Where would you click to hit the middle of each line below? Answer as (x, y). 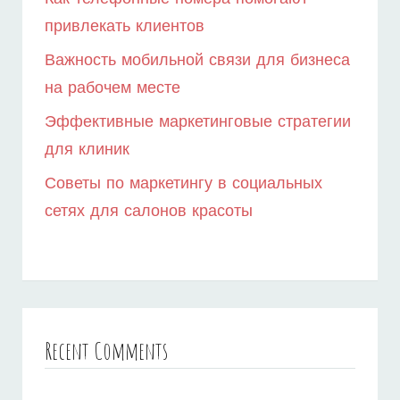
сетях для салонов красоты (149, 212)
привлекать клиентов (125, 27)
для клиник (87, 150)
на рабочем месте (112, 88)
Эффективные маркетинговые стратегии (198, 122)
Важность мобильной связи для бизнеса (197, 61)
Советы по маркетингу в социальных (183, 184)
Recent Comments (106, 351)
